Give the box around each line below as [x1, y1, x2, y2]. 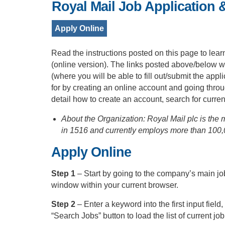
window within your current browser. [51, 181, 178, 189]
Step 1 [51, 169, 77, 178]
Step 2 [51, 200, 77, 208]
